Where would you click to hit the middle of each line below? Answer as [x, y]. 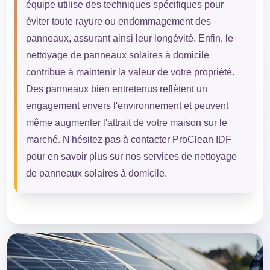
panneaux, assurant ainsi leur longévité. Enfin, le [129, 38]
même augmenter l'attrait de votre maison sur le [126, 122]
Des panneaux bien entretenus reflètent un [116, 89]
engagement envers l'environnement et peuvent [127, 105]
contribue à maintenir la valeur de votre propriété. [130, 72]
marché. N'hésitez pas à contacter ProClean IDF [128, 139]
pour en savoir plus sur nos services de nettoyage [131, 156]
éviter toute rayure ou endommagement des [118, 21]
